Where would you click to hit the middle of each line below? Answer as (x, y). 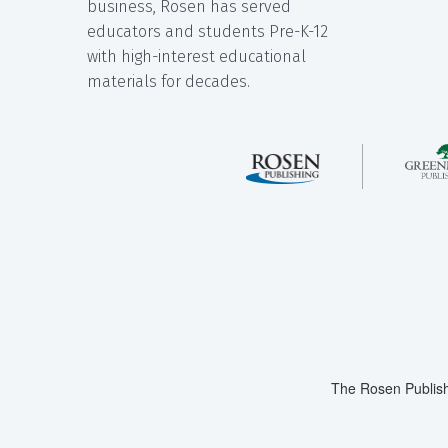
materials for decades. (168, 81)
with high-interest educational (196, 56)
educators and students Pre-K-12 (207, 31)
